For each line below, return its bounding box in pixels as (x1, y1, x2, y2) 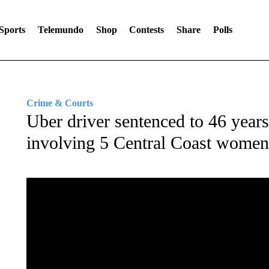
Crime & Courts (26, 98, 93, 108)
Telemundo (37, 25, 83, 35)
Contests (129, 25, 165, 35)
